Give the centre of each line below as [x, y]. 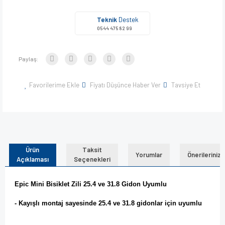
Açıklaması [32, 159]
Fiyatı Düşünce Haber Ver [125, 85]
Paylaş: [28, 59]
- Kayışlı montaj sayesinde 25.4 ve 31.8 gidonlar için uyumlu [108, 203]
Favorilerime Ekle [54, 85]
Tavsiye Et [186, 85]
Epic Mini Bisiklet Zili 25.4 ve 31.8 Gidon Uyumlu [91, 184]
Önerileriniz [204, 154]
